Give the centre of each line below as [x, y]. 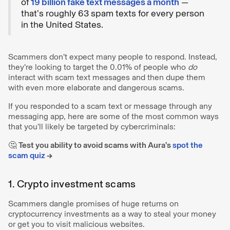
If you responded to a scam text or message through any [110, 106]
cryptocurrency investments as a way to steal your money [112, 214]
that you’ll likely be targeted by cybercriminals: [92, 126]
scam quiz [27, 155]
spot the [188, 145]
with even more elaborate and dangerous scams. [97, 87]
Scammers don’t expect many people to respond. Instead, [113, 56]
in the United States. [62, 24]
